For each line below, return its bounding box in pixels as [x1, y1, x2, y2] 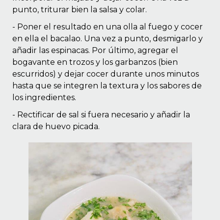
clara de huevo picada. [12, 121, 100, 131]
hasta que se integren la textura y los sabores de [12, 81, 202, 90]
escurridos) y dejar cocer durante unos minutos [12, 69, 199, 79]
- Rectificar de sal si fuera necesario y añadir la [12, 110, 190, 119]
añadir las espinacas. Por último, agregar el [12, 45, 178, 55]
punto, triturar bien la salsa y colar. [12, 4, 147, 14]
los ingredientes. [12, 92, 76, 102]
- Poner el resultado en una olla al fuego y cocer [12, 22, 203, 31]
